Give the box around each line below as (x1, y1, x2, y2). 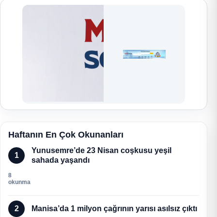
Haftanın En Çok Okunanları (8, 129, 124, 139)
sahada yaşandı (31, 155, 90, 164)
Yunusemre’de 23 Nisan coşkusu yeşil (31, 146, 171, 155)
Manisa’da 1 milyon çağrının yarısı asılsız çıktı (31, 204, 197, 213)
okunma (8, 178, 31, 186)
